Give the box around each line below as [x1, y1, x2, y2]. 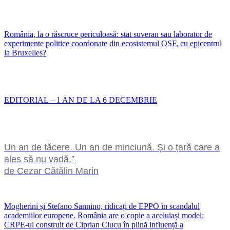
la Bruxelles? [4, 48, 46, 57]
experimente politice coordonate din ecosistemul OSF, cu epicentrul [4, 39, 222, 48]
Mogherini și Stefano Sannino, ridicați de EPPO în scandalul [4, 201, 200, 210]
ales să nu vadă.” [4, 154, 74, 164]
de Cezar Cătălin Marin [4, 165, 99, 176]
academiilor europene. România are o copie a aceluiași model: [4, 210, 204, 220]
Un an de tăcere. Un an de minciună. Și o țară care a [4, 142, 220, 152]
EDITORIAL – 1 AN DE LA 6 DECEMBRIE [4, 95, 157, 104]
